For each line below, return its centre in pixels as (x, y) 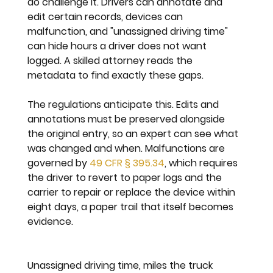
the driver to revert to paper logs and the (126, 178)
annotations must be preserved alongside (128, 119)
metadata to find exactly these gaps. (116, 76)
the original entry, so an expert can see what (134, 134)
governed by (59, 163)
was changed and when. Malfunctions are (128, 149)
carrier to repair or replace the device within (133, 193)
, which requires (203, 163)
